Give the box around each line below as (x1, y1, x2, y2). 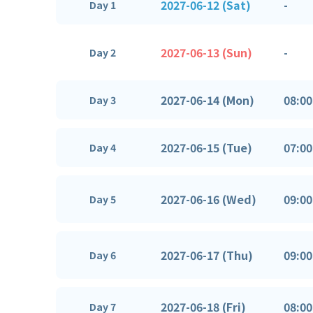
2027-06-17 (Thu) (161, 246, 253, 263)
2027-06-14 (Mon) (161, 91, 254, 108)
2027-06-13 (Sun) (161, 43, 252, 61)
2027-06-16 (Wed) (161, 190, 256, 208)
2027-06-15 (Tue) (161, 138, 252, 156)
